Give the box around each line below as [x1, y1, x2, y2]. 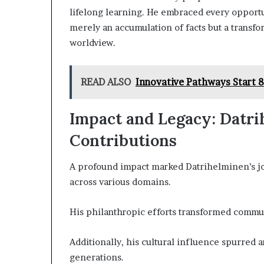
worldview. [70, 37, 115, 48]
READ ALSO [81, 75, 131, 88]
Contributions [70, 130, 177, 150]
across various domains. [70, 176, 171, 188]
